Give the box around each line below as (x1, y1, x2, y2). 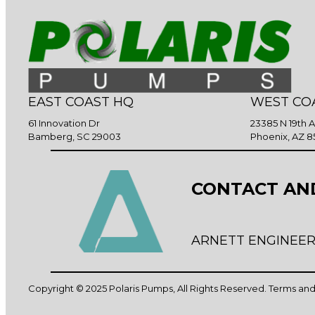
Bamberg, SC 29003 (28, 131, 121, 143)
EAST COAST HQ (28, 94, 134, 110)
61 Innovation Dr (28, 117, 100, 129)
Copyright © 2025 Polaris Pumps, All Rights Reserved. (28, 282, 269, 294)
